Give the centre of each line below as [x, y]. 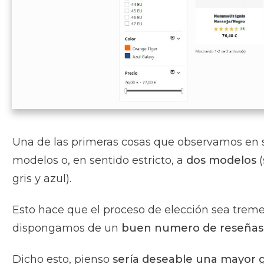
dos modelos [221, 161]
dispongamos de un [67, 228]
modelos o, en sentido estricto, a [99, 161]
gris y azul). [42, 179]
